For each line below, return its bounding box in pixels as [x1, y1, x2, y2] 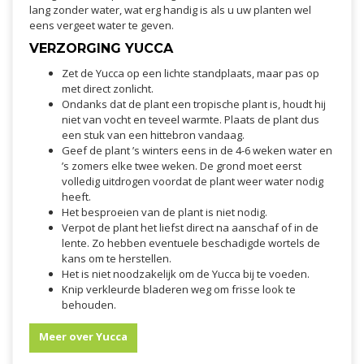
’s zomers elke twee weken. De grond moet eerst [62, 158, 301, 174]
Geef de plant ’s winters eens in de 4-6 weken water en [62, 143, 332, 158]
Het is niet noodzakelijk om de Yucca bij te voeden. [62, 266, 310, 282]
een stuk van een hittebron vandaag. [62, 128, 245, 143]
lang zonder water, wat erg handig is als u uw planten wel [29, 2, 311, 18]
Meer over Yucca [39, 329, 128, 344]
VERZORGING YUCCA [29, 41, 173, 57]
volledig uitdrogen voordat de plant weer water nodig [62, 174, 323, 189]
